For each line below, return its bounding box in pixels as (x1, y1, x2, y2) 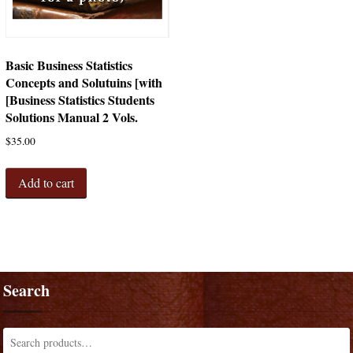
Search (3, 279, 50, 303)
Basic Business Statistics (5, 55, 132, 74)
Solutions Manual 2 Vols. (5, 107, 138, 126)
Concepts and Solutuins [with (5, 72, 162, 91)
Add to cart (17, 174, 74, 191)
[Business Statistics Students (5, 90, 154, 109)
